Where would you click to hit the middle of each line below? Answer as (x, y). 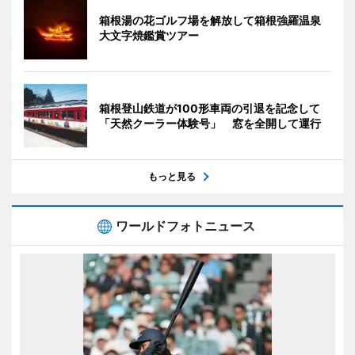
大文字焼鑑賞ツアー (149, 36)
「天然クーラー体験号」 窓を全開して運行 (210, 124)
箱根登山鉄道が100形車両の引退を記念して (210, 109)
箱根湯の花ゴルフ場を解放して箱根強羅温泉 (210, 21)
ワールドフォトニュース (185, 226)
